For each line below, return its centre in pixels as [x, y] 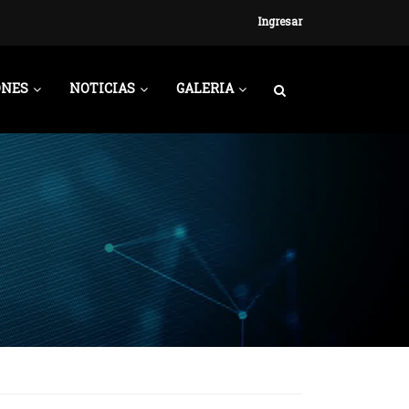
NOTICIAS [102, 90]
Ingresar [280, 23]
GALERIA [205, 90]
